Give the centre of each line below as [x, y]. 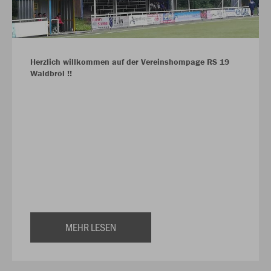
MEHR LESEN [91, 227]
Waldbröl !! [51, 73]
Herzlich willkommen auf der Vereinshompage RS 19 [130, 61]
